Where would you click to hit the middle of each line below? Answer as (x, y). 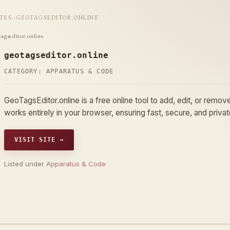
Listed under (25, 164)
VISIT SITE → (39, 140)
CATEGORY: (25, 71)
